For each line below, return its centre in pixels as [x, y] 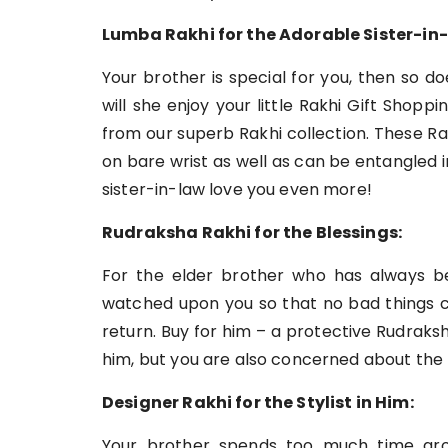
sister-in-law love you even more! [237, 189]
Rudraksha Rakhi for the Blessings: [252, 232]
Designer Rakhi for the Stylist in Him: [258, 402]
